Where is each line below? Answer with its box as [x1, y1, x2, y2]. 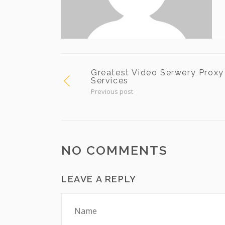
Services [91, 76, 129, 85]
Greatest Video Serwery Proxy [91, 68, 224, 77]
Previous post [91, 87, 133, 96]
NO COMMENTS [61, 143, 168, 158]
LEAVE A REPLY [61, 174, 137, 184]
